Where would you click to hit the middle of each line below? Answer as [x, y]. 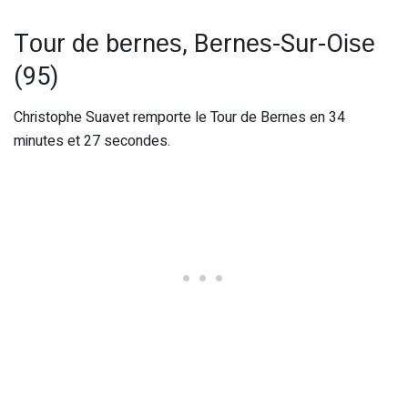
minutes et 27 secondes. [92, 141]
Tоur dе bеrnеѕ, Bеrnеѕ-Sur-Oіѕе [194, 43]
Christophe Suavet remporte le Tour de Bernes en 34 [179, 117]
